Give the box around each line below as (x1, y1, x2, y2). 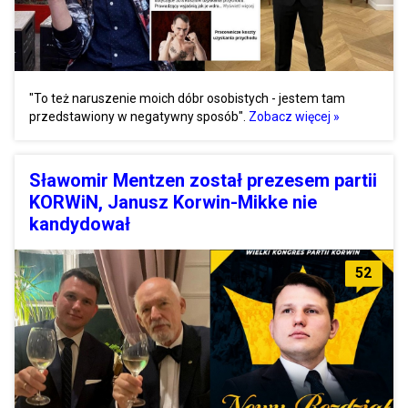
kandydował (29, 212, 130, 235)
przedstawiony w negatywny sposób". (29, 108, 246, 124)
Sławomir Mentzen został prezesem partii (29, 168, 377, 191)
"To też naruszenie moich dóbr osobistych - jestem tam (29, 90, 345, 106)
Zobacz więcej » (249, 108, 340, 124)
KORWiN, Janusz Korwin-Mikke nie (29, 190, 317, 213)
